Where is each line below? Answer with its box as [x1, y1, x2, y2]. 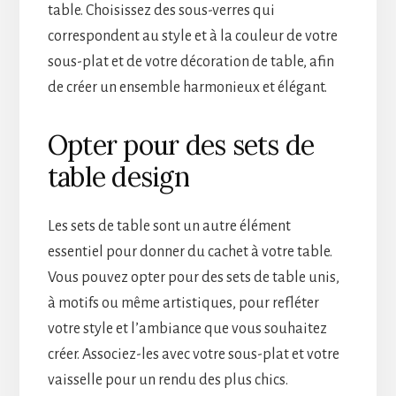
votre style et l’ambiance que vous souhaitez [47, 320, 327, 337]
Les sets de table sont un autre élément [47, 217, 291, 234]
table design [47, 159, 189, 194]
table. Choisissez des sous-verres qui [47, 2, 275, 19]
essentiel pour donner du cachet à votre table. [47, 243, 332, 260]
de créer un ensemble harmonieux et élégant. [47, 79, 327, 95]
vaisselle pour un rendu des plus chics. [47, 371, 288, 388]
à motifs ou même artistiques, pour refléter [47, 294, 319, 311]
